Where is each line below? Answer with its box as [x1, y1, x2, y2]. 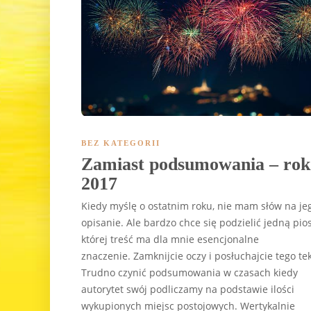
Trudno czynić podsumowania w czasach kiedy [81, 265, 298, 279]
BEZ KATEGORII [81, 138, 160, 147]
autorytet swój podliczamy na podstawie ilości [81, 282, 294, 296]
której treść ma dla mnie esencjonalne [81, 232, 259, 246]
